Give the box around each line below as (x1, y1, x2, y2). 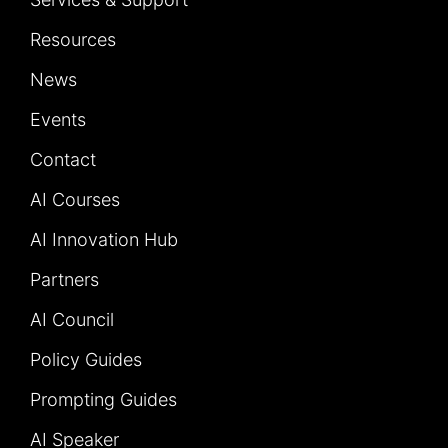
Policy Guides (30, 349, 142, 371)
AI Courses (30, 189, 120, 211)
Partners (30, 269, 99, 291)
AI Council (30, 309, 114, 331)
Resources (30, 29, 116, 51)
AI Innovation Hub (30, 229, 178, 251)
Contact (30, 149, 96, 171)
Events (30, 109, 86, 131)
